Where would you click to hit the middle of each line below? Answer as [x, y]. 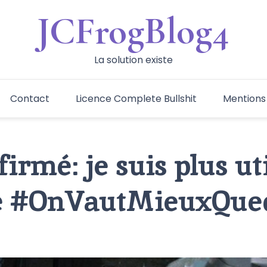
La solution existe [133, 60]
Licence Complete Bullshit [136, 99]
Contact [30, 99]
